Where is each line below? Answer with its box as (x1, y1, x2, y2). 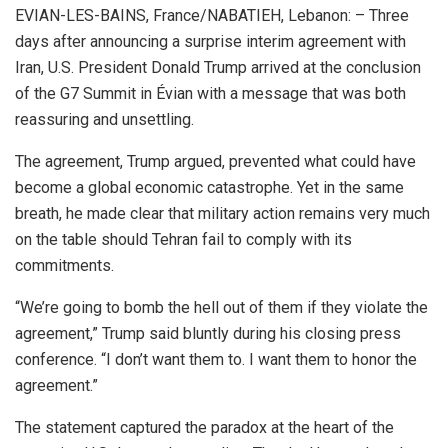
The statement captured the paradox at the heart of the (15, 418, 394, 437)
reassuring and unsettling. (15, 110, 194, 129)
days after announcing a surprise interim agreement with (15, 32, 406, 51)
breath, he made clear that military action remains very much (15, 204, 430, 223)
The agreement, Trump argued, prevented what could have (15, 152, 416, 171)
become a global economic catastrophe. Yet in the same (15, 178, 404, 197)
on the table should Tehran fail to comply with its (15, 230, 352, 249)
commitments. (15, 256, 114, 275)
